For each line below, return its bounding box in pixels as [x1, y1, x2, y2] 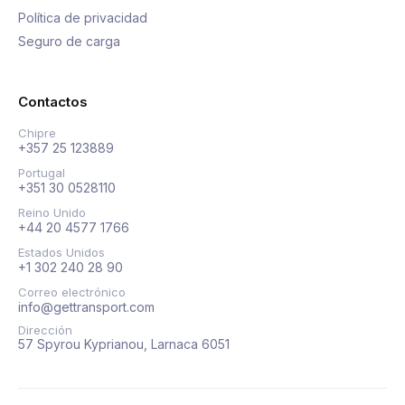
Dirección [18, 323, 72, 337]
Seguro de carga [18, 33, 120, 49]
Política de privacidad [18, 10, 147, 25]
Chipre [18, 126, 56, 140]
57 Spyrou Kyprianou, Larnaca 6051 [18, 336, 230, 352]
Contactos [18, 93, 88, 110]
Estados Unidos [18, 245, 105, 259]
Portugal [18, 165, 65, 180]
